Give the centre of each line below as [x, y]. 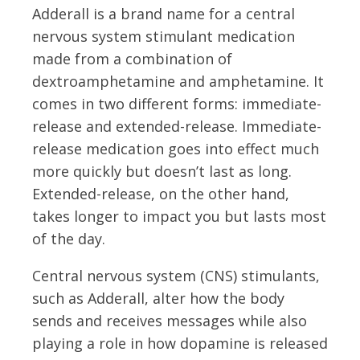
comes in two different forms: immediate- [177, 103]
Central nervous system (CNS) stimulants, [176, 275]
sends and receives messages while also [170, 320]
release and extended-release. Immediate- [177, 126]
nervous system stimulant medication [164, 36]
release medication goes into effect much [176, 148]
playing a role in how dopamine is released [180, 343]
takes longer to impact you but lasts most [179, 216]
